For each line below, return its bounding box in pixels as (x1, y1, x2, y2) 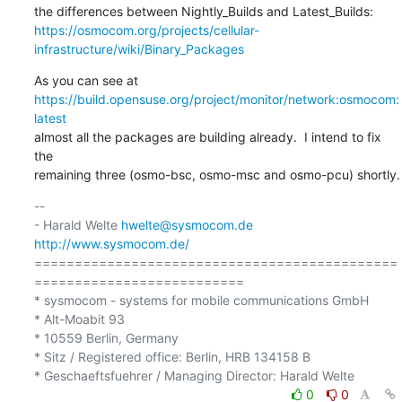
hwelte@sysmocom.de (120, 216, 253, 232)
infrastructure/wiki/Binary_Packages (33, 40, 244, 57)
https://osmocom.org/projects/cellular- (33, 22, 259, 38)
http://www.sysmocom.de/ (33, 235, 189, 251)
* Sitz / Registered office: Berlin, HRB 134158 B (33, 348, 310, 364)
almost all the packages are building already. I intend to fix (33, 128, 381, 144)
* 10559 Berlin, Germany (33, 329, 179, 345)
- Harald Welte (33, 216, 121, 232)
